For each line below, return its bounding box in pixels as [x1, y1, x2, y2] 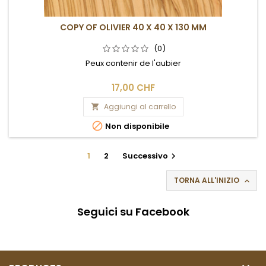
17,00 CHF [111, 81, 155, 94]
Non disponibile [103, 120, 169, 132]
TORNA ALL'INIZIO [174, 175, 241, 185]
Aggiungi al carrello [103, 101, 176, 112]
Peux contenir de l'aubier [85, 57, 181, 69]
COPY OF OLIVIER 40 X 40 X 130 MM [59, 21, 207, 33]
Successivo [122, 150, 168, 161]
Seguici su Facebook [77, 204, 189, 219]
